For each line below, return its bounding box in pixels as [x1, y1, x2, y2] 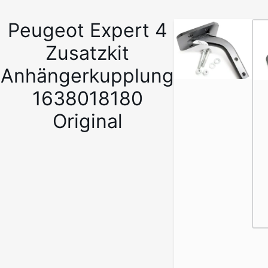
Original [52, 109, 123, 133]
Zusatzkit [45, 41, 129, 65]
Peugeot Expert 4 [7, 19, 167, 42]
